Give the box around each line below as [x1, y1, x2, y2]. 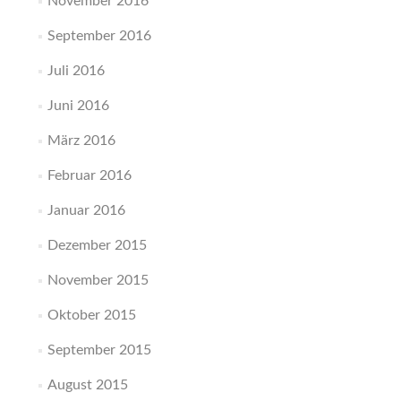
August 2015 [47, 378, 128, 392]
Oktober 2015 [47, 308, 136, 322]
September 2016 [47, 29, 151, 43]
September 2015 [47, 343, 151, 357]
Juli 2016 [47, 64, 105, 78]
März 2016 [47, 133, 115, 148]
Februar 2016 [47, 168, 132, 183]
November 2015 [47, 273, 149, 287]
